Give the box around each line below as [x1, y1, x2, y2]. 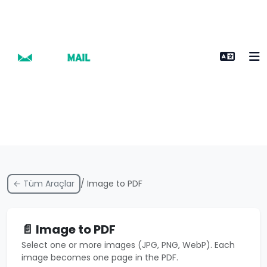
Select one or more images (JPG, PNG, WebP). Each [21, 239, 235, 251]
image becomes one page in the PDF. [21, 252, 178, 263]
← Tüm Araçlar [13, 178, 74, 190]
